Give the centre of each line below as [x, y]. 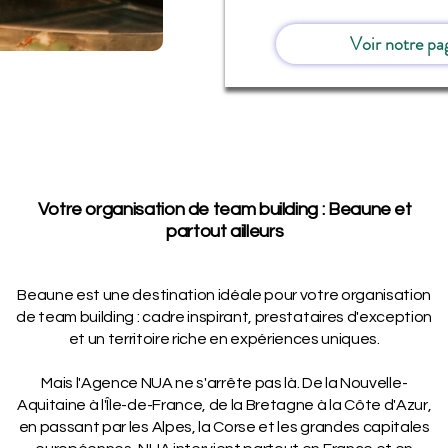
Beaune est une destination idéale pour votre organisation [224, 295]
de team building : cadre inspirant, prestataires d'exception [224, 317]
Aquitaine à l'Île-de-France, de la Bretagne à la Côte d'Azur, [224, 405]
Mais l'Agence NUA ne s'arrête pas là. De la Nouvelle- [224, 383]
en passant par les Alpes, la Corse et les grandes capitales [224, 427]
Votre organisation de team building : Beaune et [224, 209]
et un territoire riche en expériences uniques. [224, 339]
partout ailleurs [225, 231]
